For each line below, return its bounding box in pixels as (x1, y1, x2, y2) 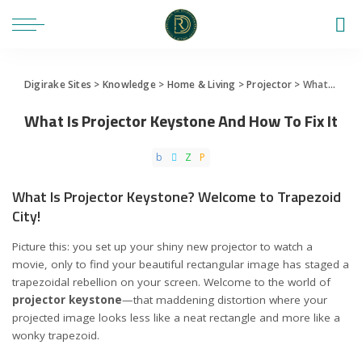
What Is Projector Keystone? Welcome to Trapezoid (12, 186, 341, 208)
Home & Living (166, 78, 236, 91)
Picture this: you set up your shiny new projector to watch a (12, 238, 313, 254)
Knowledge (102, 78, 156, 91)
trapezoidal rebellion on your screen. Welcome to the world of (12, 274, 330, 289)
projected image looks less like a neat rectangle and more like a (12, 309, 340, 325)
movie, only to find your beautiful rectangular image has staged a (12, 256, 349, 271)
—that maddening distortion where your (122, 292, 327, 307)
